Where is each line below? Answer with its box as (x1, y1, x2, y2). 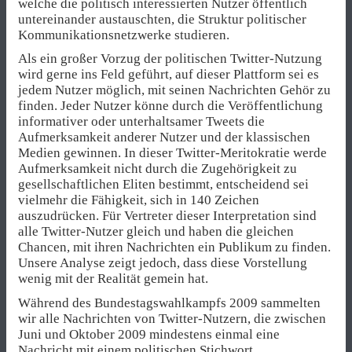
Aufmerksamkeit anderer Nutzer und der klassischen (18, 130, 310, 145)
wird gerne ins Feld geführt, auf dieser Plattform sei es (18, 67, 319, 82)
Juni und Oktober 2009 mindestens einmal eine (18, 326, 280, 342)
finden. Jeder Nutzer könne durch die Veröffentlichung (18, 98, 323, 114)
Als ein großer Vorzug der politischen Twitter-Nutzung (18, 51, 322, 67)
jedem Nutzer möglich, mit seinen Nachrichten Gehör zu (18, 82, 331, 98)
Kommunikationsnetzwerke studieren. (18, 27, 229, 43)
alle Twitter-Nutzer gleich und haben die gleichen (18, 224, 294, 240)
